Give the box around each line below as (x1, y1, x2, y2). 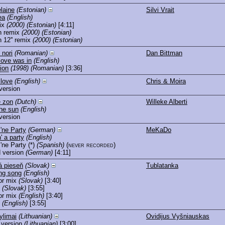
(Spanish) (37, 141, 64, 149)
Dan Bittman (146, 49, 182, 57)
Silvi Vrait (146, 6, 174, 14)
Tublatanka (146, 161, 178, 169)
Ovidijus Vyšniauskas (146, 212, 209, 220)
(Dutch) (15, 97, 36, 105)
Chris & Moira (146, 77, 186, 85)
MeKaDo (146, 126, 171, 134)
